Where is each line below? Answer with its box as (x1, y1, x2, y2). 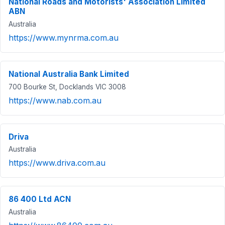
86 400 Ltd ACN (9, 194, 71, 204)
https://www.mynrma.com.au (9, 32, 119, 43)
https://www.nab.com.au (9, 95, 101, 105)
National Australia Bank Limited (9, 69, 129, 79)
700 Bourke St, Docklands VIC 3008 (9, 82, 126, 91)
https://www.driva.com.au (9, 158, 105, 168)
